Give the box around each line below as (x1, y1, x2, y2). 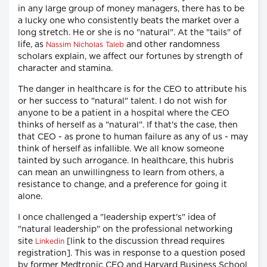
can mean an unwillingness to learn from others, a (18, 168, 224, 177)
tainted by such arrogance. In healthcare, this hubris (18, 156, 234, 165)
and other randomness (124, 40, 220, 49)
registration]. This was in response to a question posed (18, 249, 245, 257)
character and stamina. (18, 64, 113, 73)
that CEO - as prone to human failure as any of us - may (18, 132, 248, 141)
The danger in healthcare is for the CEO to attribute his (18, 85, 247, 94)
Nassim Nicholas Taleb (46, 41, 124, 48)
